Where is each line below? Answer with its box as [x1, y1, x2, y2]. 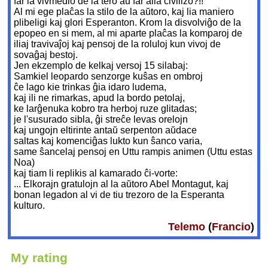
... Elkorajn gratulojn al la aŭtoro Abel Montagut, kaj [14, 179, 229, 190]
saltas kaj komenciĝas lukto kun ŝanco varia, [14, 136, 203, 147]
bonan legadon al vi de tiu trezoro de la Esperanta [14, 190, 225, 200]
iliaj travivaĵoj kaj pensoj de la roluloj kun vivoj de [14, 39, 221, 50]
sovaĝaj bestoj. [14, 50, 78, 60]
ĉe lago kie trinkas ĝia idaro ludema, [14, 82, 167, 93]
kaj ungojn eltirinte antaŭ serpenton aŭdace [14, 125, 197, 136]
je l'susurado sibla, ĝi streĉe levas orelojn [14, 114, 188, 125]
